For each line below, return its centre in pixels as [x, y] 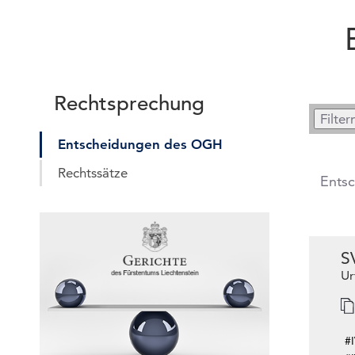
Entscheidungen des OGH [140, 144]
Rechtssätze [93, 173]
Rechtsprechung [130, 103]
